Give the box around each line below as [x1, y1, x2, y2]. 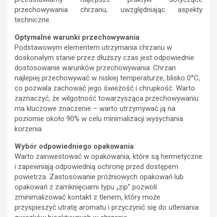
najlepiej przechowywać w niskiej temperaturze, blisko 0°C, [15, 74, 200, 83]
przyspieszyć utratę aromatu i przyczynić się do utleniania [15, 203, 199, 212]
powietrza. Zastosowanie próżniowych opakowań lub [15, 172, 184, 182]
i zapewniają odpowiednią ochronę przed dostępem [15, 162, 178, 171]
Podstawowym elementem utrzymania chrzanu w [15, 43, 172, 52]
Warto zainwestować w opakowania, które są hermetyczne [15, 152, 202, 161]
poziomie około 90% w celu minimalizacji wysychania [15, 114, 183, 124]
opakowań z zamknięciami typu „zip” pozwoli [15, 183, 157, 192]
